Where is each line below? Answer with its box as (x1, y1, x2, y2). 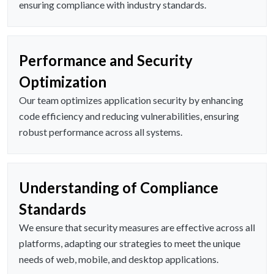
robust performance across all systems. (19, 126, 182, 138)
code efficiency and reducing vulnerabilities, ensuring (19, 110, 239, 122)
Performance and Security (19, 51, 193, 70)
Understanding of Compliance (19, 179, 218, 197)
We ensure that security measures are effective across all (19, 221, 255, 234)
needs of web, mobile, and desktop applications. (19, 253, 218, 265)
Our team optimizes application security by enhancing (19, 94, 243, 106)
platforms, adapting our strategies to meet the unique (19, 237, 240, 250)
